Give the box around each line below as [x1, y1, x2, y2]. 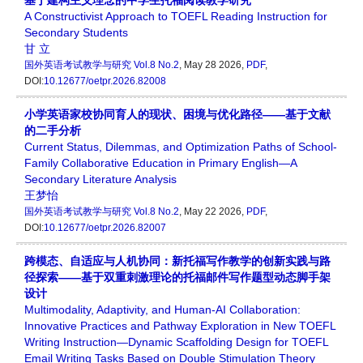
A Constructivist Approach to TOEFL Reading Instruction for [24, 10, 327, 23]
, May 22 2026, [179, 206, 246, 217]
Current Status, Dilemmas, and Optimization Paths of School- [24, 140, 337, 153]
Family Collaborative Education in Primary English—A [24, 156, 297, 169]
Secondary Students [24, 26, 128, 39]
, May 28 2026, [179, 59, 246, 70]
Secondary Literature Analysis [24, 173, 177, 186]
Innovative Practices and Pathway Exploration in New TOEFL [24, 319, 335, 332]
